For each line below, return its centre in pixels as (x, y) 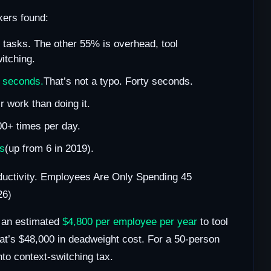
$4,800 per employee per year (130, 222)
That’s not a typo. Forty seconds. (118, 82)
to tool (213, 222)
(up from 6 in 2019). (49, 149)
